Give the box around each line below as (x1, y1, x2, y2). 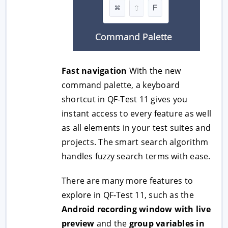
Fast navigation (62, 65, 127, 76)
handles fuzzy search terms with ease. (62, 151, 211, 162)
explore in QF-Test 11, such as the (62, 189, 194, 201)
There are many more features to (62, 175, 193, 186)
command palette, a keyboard (62, 79, 180, 91)
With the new (127, 65, 181, 76)
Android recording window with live (62, 204, 211, 215)
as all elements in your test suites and (62, 122, 211, 133)
